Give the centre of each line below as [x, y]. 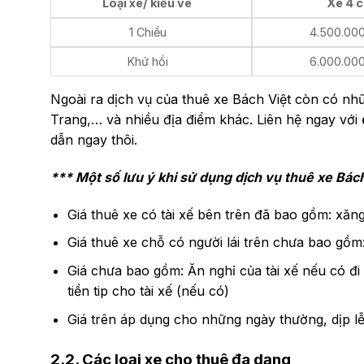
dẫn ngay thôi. [94, 140]
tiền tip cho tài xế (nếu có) [148, 290]
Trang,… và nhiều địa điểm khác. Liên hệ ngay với [206, 120]
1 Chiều [148, 32]
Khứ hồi [148, 62]
